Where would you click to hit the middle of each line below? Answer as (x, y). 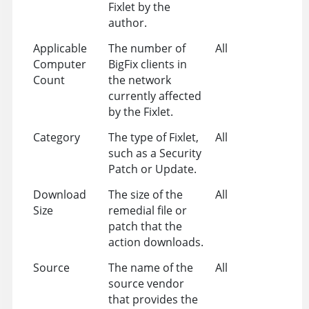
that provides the (153, 299)
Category (56, 137)
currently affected (154, 96)
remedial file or (147, 210)
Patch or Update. (152, 169)
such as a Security (154, 153)
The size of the (145, 194)
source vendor (146, 283)
